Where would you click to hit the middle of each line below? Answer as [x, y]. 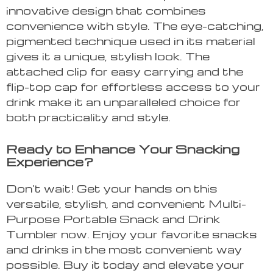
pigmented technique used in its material [131, 41]
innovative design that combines [106, 10]
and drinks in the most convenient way [124, 249]
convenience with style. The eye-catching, [135, 26]
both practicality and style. [88, 117]
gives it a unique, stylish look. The [108, 56]
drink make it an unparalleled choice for [123, 102]
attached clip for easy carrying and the [125, 71]
